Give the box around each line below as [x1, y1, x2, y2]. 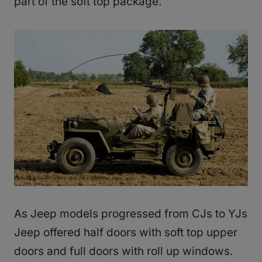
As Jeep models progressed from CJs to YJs [14, 207, 247, 221]
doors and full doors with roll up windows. [14, 244, 233, 258]
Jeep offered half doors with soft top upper [14, 226, 237, 240]
